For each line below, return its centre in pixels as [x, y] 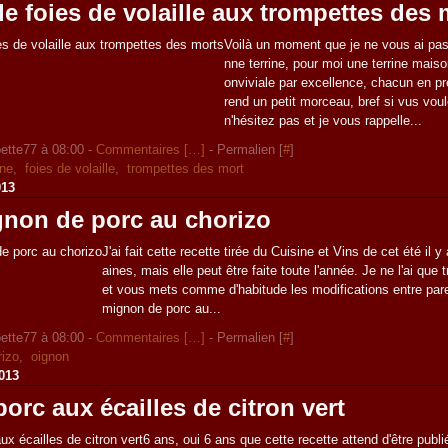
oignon [50, 356]
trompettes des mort [186, 168]
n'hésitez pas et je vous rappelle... [323, 120]
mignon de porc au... [162, 308]
